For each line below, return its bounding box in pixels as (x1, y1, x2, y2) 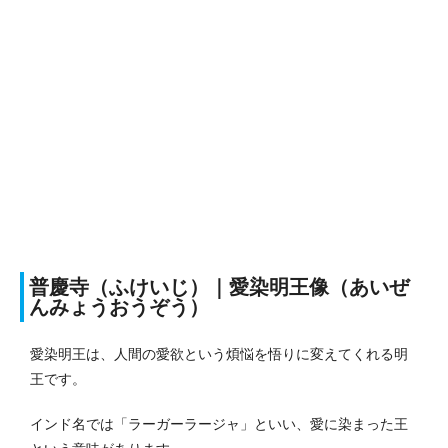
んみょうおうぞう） (29, 295, 209, 318)
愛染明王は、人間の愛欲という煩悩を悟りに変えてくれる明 (30, 345, 408, 362)
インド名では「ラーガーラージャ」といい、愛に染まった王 (30, 415, 408, 432)
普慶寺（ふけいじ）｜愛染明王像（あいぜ (29, 275, 409, 298)
